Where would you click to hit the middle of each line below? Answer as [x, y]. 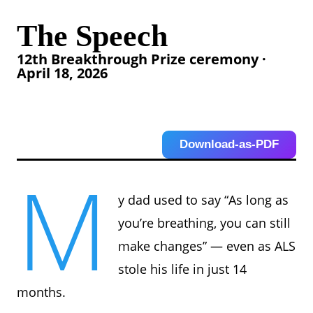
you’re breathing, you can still [205, 223]
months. [41, 292]
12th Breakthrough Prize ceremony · [141, 59]
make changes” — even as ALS [207, 246]
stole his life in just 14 [183, 269]
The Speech [92, 36]
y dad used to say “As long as [204, 199]
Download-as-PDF [229, 144]
